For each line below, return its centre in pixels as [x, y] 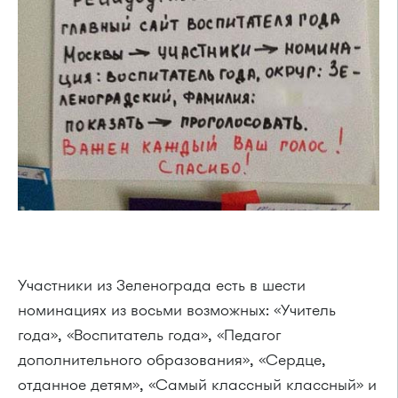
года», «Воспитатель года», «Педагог [149, 335]
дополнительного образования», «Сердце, [172, 360]
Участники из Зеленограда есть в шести [162, 286]
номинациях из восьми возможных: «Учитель [177, 310]
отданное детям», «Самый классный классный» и [197, 385]
